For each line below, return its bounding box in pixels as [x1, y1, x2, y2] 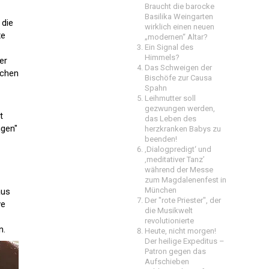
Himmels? [145, 53, 180, 62]
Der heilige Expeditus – [145, 237, 225, 246]
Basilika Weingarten [145, 12, 213, 21]
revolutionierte [145, 216, 194, 225]
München [145, 186, 177, 195]
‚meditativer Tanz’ [145, 155, 205, 164]
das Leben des [145, 114, 196, 123]
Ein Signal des [145, 43, 193, 52]
